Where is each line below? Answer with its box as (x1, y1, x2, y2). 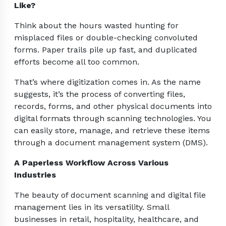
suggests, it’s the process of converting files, (14, 89, 185, 99)
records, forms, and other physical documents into (14, 101, 212, 111)
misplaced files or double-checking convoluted (14, 33, 198, 43)
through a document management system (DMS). (14, 138, 208, 148)
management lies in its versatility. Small (14, 202, 169, 212)
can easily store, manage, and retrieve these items (14, 126, 210, 136)
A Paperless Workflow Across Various (14, 158, 168, 168)
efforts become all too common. (14, 57, 139, 67)
